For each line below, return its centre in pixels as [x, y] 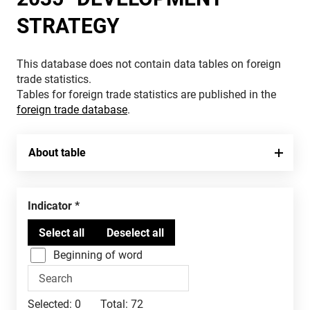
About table [57, 153]
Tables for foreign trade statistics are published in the [146, 94]
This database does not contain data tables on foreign [149, 64]
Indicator [52, 206]
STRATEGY [68, 26]
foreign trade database [72, 110]
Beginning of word [98, 255]
